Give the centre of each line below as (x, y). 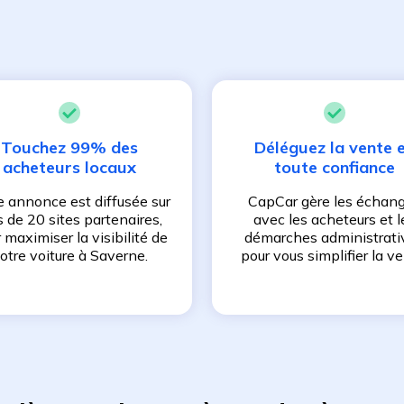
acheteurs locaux (70, 168)
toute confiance (334, 168)
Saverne (117, 256)
